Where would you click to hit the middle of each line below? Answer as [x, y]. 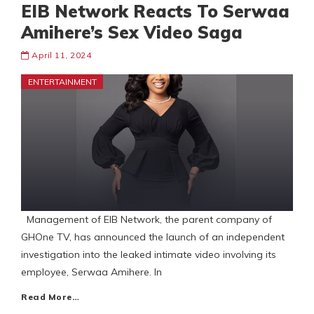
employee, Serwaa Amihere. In [91, 272]
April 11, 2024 [61, 55]
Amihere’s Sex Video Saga [132, 33]
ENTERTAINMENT [62, 82]
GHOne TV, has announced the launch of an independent [153, 237]
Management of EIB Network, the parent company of [146, 220]
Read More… [50, 297]
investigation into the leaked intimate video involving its [149, 255]
